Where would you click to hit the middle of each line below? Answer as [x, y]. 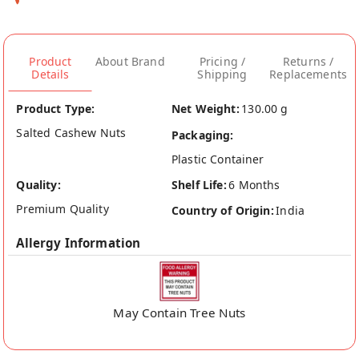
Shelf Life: [199, 184]
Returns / [308, 62]
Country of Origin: [223, 210]
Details [50, 75]
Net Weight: [206, 109]
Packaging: [203, 135]
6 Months [254, 184]
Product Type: [56, 109]
